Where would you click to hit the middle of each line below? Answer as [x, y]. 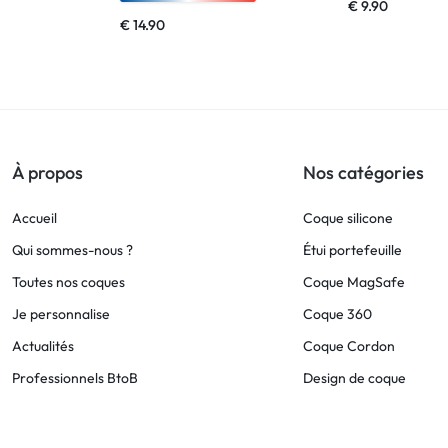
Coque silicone [348, 217]
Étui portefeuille [352, 249]
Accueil [34, 217]
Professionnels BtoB [75, 377]
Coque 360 [337, 313]
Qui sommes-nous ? [72, 249]
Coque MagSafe [354, 281]
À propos [47, 172]
